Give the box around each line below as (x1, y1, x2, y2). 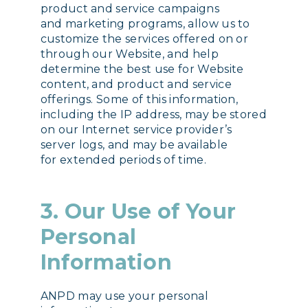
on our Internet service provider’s (40, 122, 232, 136)
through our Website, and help (40, 47, 219, 60)
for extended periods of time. (40, 153, 206, 166)
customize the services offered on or (40, 32, 249, 45)
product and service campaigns (40, 1, 219, 15)
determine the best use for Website (40, 62, 244, 76)
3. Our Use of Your (40, 198, 236, 224)
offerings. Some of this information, (40, 92, 239, 106)
